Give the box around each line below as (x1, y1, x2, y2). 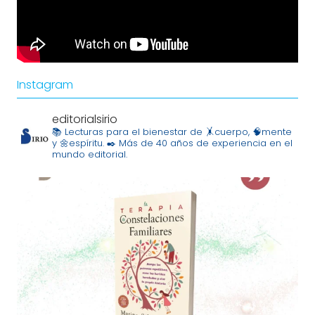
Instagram (17, 76, 73, 93)
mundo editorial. (52, 147, 127, 161)
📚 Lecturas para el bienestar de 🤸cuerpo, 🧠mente (52, 124, 292, 139)
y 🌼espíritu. (52, 136, 104, 150)
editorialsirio (52, 110, 117, 127)
